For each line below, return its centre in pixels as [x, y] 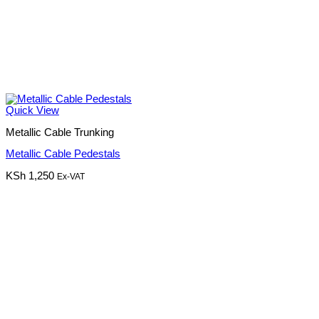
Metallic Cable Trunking [60, 132]
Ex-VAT [71, 176]
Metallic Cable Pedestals [63, 154]
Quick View [32, 111]
